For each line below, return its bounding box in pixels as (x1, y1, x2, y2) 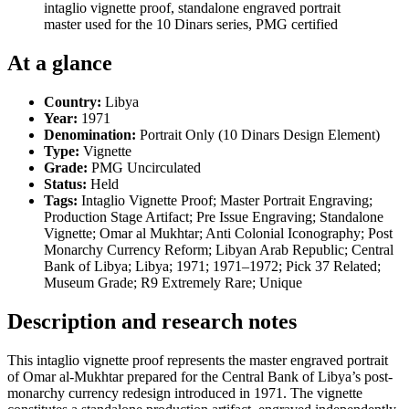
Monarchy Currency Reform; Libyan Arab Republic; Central (44, 241, 393, 257)
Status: (44, 175, 87, 192)
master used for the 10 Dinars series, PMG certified (44, 16, 338, 32)
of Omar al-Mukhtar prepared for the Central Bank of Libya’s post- (7, 368, 393, 384)
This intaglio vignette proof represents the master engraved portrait (7, 351, 388, 368)
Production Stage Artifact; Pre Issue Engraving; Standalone (44, 208, 383, 225)
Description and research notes (7, 309, 297, 333)
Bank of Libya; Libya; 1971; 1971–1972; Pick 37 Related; (44, 257, 381, 274)
